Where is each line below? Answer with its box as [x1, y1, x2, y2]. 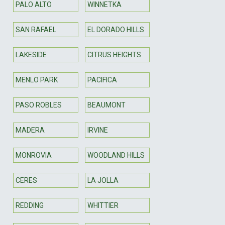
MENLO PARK [16, 75, 58, 84]
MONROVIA [16, 151, 52, 159]
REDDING [16, 201, 44, 209]
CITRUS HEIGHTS [87, 50, 141, 59]
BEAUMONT [87, 100, 126, 109]
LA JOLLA [87, 176, 119, 184]
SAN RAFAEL [16, 25, 56, 34]
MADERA [16, 126, 45, 134]
